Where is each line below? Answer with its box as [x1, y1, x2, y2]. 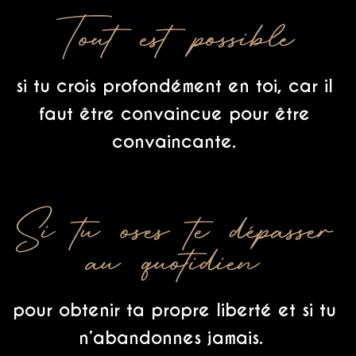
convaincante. [112, 130, 236, 153]
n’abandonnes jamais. [79, 326, 269, 349]
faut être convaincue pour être [38, 102, 310, 125]
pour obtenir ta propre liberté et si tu [12, 298, 336, 321]
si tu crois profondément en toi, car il [15, 74, 333, 97]
